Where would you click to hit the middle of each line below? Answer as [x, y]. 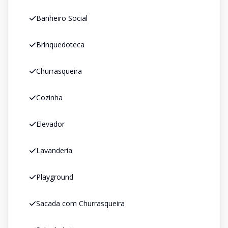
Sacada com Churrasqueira [80, 203]
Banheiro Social [62, 18]
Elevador [50, 124]
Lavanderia [54, 150]
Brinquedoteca [60, 45]
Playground [55, 177]
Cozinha [49, 97]
